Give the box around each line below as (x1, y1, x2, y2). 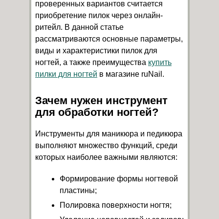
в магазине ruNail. (97, 69, 164, 78)
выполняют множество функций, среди (35, 141, 177, 150)
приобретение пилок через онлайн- (35, 11, 163, 20)
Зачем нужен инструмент (35, 94, 168, 107)
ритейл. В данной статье (35, 22, 124, 31)
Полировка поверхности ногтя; (60, 200, 172, 209)
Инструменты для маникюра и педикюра (35, 129, 182, 138)
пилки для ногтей (35, 69, 97, 78)
